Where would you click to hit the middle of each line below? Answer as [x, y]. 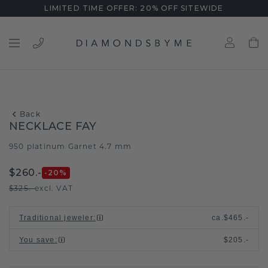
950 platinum [37, 146]
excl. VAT [54, 188]
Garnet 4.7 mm [100, 146]
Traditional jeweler [56, 218]
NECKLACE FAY [53, 126]
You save [37, 240]
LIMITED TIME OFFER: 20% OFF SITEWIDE [134, 8]
